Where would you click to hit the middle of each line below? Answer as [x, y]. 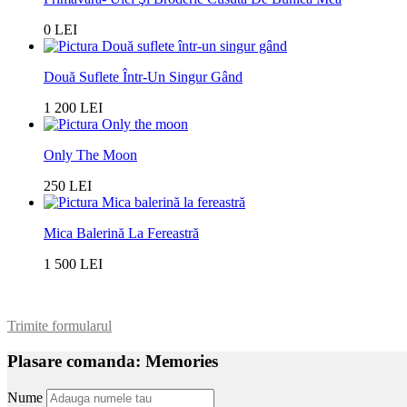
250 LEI [68, 186]
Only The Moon [90, 155]
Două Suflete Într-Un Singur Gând [143, 77]
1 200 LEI [73, 108]
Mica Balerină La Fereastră [121, 233]
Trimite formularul [60, 326]
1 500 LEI [73, 264]
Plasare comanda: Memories [113, 362]
